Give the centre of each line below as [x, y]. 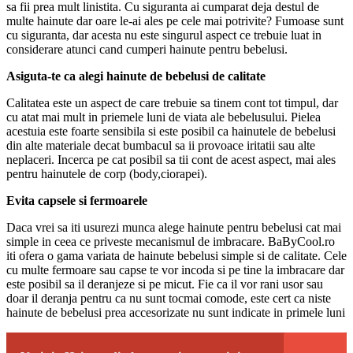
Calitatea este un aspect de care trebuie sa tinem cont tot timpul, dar [172, 102]
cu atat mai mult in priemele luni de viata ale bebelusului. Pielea [163, 117]
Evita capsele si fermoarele [77, 200]
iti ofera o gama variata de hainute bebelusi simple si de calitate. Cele [176, 255]
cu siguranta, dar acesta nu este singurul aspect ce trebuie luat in [164, 35]
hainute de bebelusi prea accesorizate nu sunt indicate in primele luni [176, 312]
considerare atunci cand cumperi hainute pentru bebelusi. [147, 49]
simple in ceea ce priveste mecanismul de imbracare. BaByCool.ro [171, 241]
